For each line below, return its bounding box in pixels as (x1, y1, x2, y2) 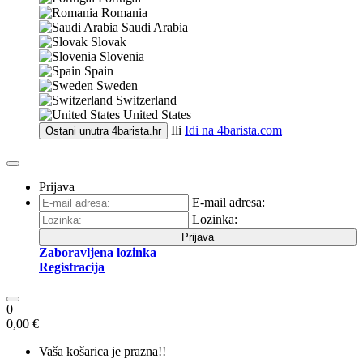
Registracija (39, 260, 105, 274)
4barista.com (217, 123, 282, 137)
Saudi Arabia (122, 20, 188, 34)
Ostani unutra (45, 125, 112, 137)
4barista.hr (112, 125, 161, 137)
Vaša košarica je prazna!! (39, 344, 166, 358)
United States (123, 108, 191, 122)
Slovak (91, 35, 126, 49)
